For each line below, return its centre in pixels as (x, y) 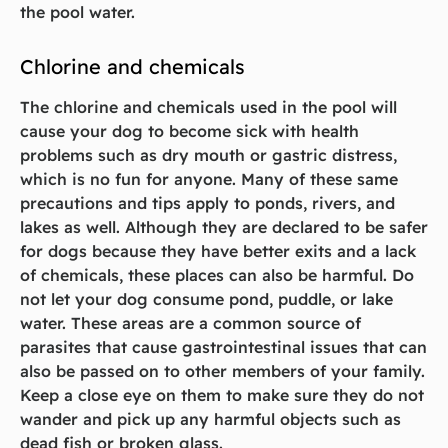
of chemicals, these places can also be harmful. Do (217, 275)
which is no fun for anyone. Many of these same (209, 179)
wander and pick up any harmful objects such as (210, 419)
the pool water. (77, 12)
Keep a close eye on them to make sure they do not (222, 395)
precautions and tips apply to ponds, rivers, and (207, 203)
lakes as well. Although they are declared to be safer (224, 227)
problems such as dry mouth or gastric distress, (208, 155)
